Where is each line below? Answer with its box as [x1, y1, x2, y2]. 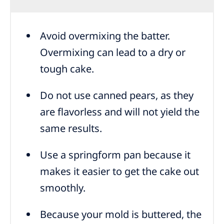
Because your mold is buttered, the [40, 207, 202, 221]
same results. [40, 121, 102, 135]
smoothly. [40, 180, 86, 194]
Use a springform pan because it [40, 147, 191, 161]
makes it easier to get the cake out [40, 164, 199, 178]
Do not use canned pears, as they [40, 88, 194, 102]
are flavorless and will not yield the [40, 104, 200, 118]
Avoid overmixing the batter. [40, 28, 170, 42]
